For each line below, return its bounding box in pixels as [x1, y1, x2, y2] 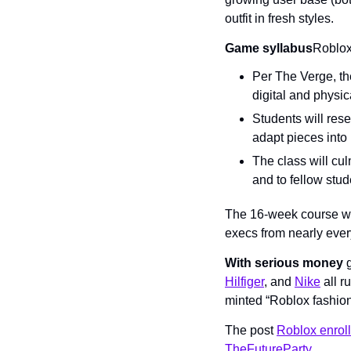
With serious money [225, 256, 343, 270]
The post [225, 324, 277, 337]
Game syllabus [225, 42, 313, 55]
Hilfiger [225, 275, 264, 288]
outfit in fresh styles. [225, 12, 334, 25]
